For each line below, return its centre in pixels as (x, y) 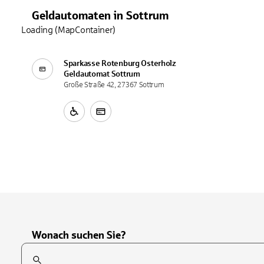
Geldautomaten (71, 15)
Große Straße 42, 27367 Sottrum (114, 85)
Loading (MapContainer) (68, 29)
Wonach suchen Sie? (79, 235)
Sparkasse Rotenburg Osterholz (120, 63)
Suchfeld (37, 249)
